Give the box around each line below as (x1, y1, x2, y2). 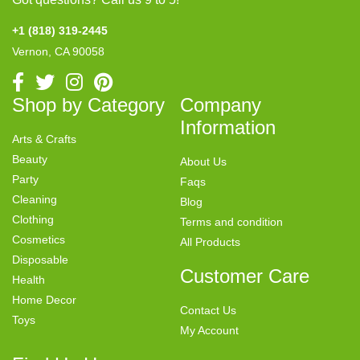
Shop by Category (12, 94, 165, 117)
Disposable (12, 253, 68, 267)
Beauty (12, 153, 47, 166)
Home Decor (12, 293, 76, 307)
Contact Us (180, 304, 236, 317)
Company (180, 94, 261, 117)
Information (180, 117, 276, 139)
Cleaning (12, 193, 57, 207)
